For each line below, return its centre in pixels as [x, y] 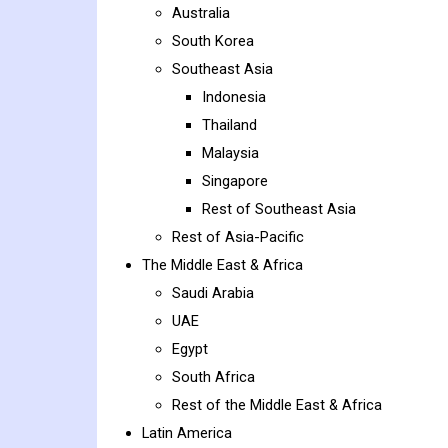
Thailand [229, 125]
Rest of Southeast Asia [279, 209]
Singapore [235, 181]
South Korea [213, 41]
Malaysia [230, 153]
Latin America [187, 433]
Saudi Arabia [213, 293]
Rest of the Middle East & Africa [277, 405]
